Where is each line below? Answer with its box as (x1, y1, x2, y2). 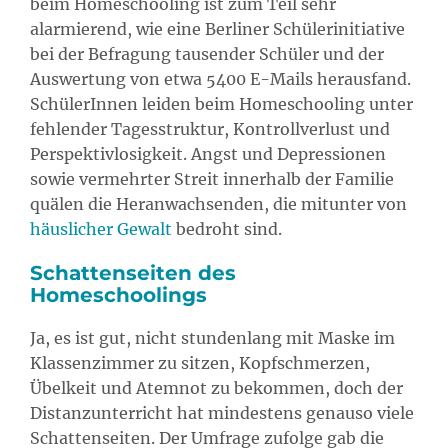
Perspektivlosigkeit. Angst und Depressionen (30, 143, 386, 164)
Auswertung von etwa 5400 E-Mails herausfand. (30, 68, 411, 89)
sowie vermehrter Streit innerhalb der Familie (30, 168, 394, 189)
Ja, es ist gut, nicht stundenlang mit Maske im (30, 327, 395, 348)
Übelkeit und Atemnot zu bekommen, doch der (30, 377, 403, 398)
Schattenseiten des (30, 260, 236, 285)
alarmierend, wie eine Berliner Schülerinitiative (30, 18, 405, 39)
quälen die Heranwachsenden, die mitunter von (30, 193, 407, 214)
